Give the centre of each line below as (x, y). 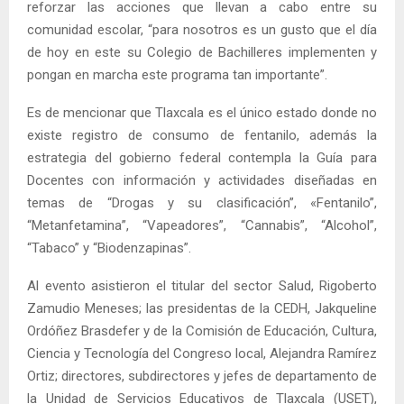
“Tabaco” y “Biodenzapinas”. (109, 248)
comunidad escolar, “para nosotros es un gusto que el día (202, 29)
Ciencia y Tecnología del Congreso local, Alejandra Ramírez (202, 353)
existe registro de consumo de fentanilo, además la (202, 135)
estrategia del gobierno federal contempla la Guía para (202, 157)
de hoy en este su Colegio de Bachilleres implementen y (202, 52)
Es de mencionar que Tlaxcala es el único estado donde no (202, 112)
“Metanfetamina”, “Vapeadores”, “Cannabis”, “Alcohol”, (202, 225)
